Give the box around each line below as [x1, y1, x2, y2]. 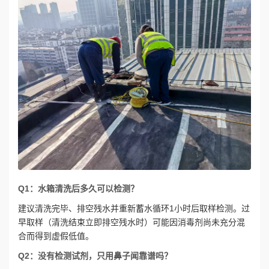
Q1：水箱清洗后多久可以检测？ [18, 184, 139, 193]
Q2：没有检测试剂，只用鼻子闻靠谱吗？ [18, 251, 172, 261]
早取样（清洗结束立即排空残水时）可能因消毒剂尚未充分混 [18, 217, 245, 227]
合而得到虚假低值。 [18, 231, 94, 241]
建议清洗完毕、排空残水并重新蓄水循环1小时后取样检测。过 [18, 204, 250, 213]
